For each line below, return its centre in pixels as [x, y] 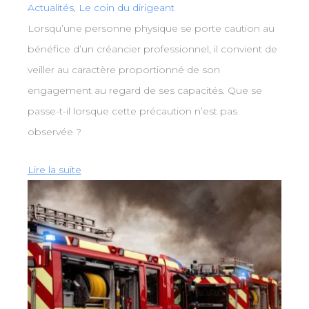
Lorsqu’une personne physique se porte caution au [151, 28]
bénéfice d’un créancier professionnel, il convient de [152, 49]
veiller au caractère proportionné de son [123, 69]
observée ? [54, 131]
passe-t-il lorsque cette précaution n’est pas [132, 111]
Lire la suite [54, 169]
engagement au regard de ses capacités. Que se [144, 90]
